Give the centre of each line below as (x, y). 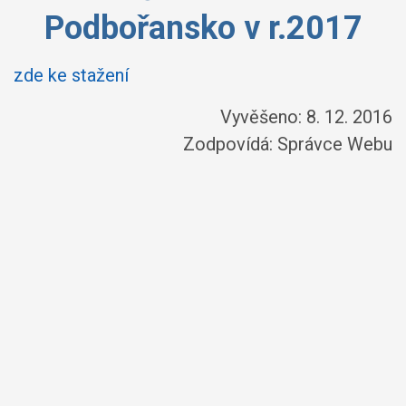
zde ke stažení (71, 75)
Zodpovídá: (230, 144)
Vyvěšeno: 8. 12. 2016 (306, 117)
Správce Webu (335, 144)
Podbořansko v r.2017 (203, 28)
